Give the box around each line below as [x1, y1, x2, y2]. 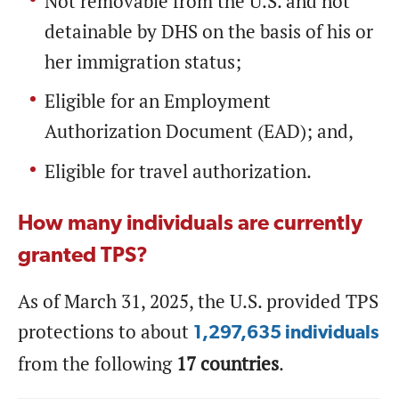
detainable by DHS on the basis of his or [45, 19, 373, 44]
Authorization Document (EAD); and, [45, 119, 354, 144]
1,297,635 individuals [193, 323, 379, 343]
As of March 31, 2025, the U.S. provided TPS [18, 289, 379, 313]
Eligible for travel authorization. [45, 159, 312, 183]
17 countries [176, 351, 279, 376]
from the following [18, 351, 176, 376]
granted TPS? [18, 245, 148, 267]
